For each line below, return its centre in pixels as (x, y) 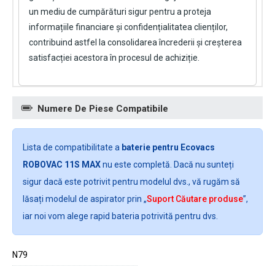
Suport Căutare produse (195, 199)
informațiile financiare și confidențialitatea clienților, (128, 27)
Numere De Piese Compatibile (103, 109)
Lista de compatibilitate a (72, 148)
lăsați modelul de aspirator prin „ (85, 199)
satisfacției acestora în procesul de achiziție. (114, 58)
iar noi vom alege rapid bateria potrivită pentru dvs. (120, 216)
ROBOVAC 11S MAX (62, 165)
